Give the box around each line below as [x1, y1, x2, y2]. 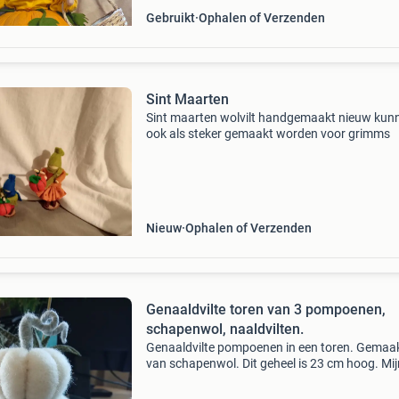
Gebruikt [145, 11, 195, 25]
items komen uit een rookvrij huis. [145, 372, 329, 387]
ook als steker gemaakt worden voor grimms [145, 126, 390, 141]
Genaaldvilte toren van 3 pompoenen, [145, 301, 386, 318]
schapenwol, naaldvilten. [145, 321, 304, 338]
